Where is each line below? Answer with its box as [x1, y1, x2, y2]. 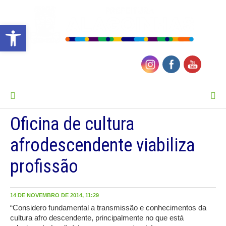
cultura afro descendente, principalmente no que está [10, 213, 184, 222]
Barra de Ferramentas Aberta [5, 21, 52, 39]
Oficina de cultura [10, 114, 134, 135]
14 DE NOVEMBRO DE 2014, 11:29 [10, 192, 99, 199]
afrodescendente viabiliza [10, 135, 195, 156]
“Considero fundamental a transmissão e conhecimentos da [10, 203, 206, 212]
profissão [10, 156, 78, 178]
